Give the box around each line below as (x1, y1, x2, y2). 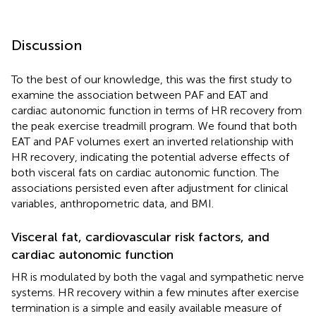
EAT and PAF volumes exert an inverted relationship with (11, 134, 293, 148)
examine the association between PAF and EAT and (11, 87, 268, 102)
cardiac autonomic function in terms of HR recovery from (11, 103, 302, 117)
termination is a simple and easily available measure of (11, 300, 281, 315)
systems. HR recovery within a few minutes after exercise (11, 285, 299, 299)
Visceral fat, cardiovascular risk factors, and (11, 229, 269, 245)
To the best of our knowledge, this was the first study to (11, 72, 292, 86)
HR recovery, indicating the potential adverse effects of (11, 150, 289, 164)
